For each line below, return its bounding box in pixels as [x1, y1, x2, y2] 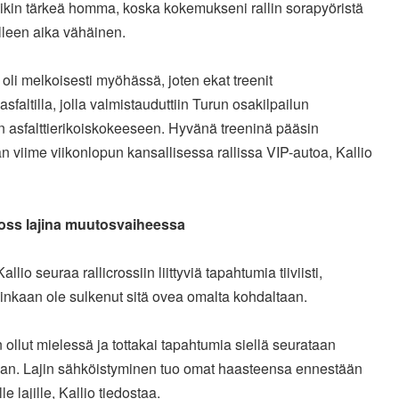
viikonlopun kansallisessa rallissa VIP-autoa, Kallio [50, 142, 372, 163]
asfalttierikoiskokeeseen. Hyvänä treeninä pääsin [8, 118, 319, 139]
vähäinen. [62, 21, 126, 43]
